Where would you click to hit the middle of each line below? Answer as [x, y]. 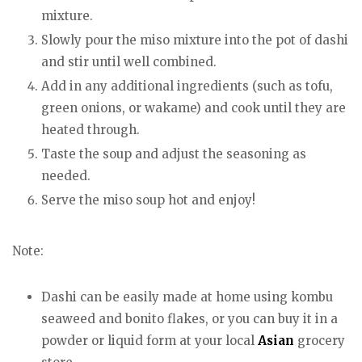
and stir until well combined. [129, 61]
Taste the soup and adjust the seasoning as [174, 154]
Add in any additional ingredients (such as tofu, [187, 86]
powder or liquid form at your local [149, 341]
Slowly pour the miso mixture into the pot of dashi [195, 40]
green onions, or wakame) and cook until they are [194, 107]
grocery [320, 341]
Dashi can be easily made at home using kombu [187, 297]
